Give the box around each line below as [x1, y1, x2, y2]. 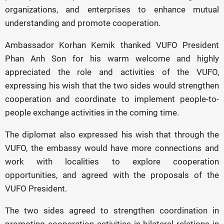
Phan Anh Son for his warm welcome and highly [5, 53, 219, 63]
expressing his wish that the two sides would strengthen [5, 80, 219, 90]
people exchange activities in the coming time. [5, 107, 179, 117]
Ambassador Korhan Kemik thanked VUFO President [5, 40, 219, 50]
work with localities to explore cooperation [5, 156, 219, 166]
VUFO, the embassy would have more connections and [5, 143, 219, 153]
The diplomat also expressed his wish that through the [5, 129, 219, 139]
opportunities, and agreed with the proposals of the [5, 170, 219, 180]
